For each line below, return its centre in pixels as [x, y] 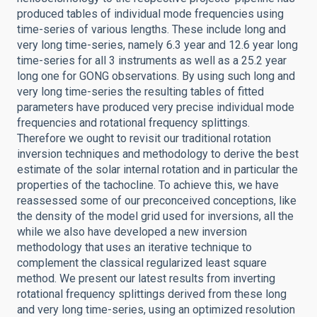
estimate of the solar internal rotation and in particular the [157, 169]
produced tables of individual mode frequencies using [150, 14]
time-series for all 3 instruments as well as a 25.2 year [152, 60]
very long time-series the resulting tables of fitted [140, 92]
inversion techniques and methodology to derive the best [158, 154]
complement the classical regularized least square [142, 263]
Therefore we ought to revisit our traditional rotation [144, 138]
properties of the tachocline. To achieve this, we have [148, 185]
